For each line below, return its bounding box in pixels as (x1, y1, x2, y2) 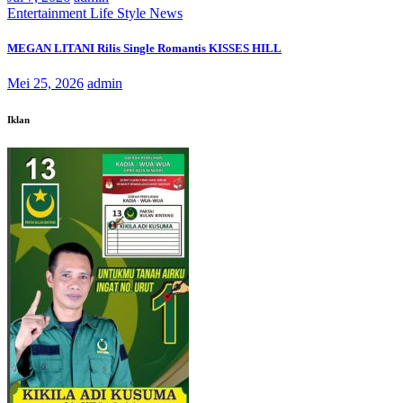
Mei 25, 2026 (7, 76, 84, 92)
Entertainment (7, 4, 90, 21)
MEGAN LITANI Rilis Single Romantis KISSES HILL (7, 41, 282, 56)
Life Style (90, 4, 149, 21)
